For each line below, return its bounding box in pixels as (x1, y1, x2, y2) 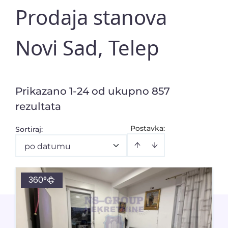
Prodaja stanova (15, 3, 167, 31)
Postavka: (130, 124, 165, 133)
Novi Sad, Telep (15, 34, 159, 62)
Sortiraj (15, 125, 41, 134)
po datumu (24, 141, 71, 151)
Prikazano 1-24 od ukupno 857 (15, 85, 170, 97)
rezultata (15, 100, 61, 112)
